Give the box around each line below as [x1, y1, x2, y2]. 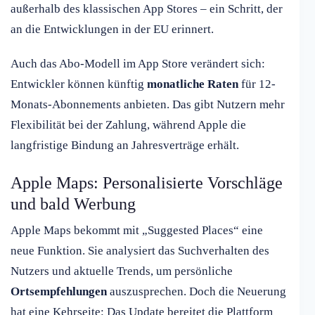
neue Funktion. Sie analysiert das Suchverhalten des [11, 244, 269, 258]
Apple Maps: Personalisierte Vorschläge [11, 174, 283, 193]
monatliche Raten [147, 77, 238, 91]
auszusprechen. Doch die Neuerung [107, 285, 286, 299]
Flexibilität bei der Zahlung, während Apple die [11, 118, 246, 132]
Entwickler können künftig [11, 77, 147, 91]
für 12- [238, 77, 276, 91]
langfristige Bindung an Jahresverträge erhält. [11, 139, 239, 153]
